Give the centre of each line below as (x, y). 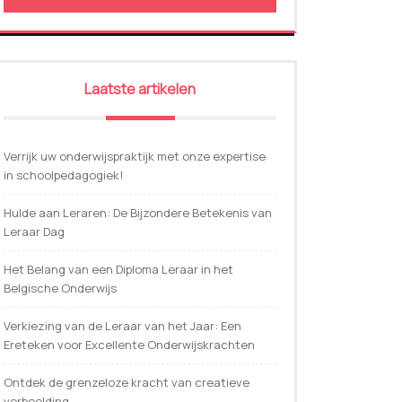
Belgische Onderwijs (60, 288)
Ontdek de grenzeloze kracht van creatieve (127, 383)
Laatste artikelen (140, 89)
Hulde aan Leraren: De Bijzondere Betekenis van (138, 213)
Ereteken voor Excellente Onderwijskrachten (129, 345)
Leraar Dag (34, 232)
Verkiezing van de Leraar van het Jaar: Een (122, 326)
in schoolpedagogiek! (63, 175)
